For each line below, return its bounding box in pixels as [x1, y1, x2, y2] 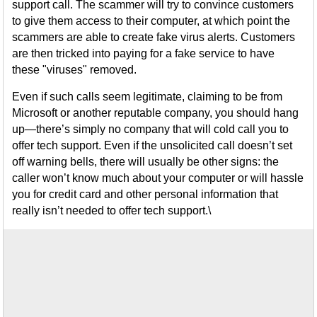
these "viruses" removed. [12, 64, 137, 76]
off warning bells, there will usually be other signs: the [12, 156, 279, 168]
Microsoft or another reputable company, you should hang [12, 107, 299, 119]
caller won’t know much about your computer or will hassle [12, 172, 304, 184]
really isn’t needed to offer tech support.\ [12, 204, 212, 217]
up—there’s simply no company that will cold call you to [12, 123, 289, 135]
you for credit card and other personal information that [12, 188, 279, 200]
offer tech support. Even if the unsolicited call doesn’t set [12, 139, 293, 151]
